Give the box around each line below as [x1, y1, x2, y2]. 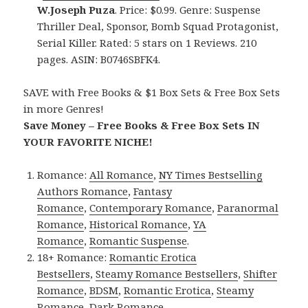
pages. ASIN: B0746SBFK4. [37, 52, 161, 67]
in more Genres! [23, 102, 104, 116]
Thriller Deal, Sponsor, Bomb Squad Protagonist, [37, 19, 279, 34]
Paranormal [217, 201, 279, 215]
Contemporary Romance [89, 201, 212, 215]
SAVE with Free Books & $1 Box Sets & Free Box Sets [23, 85, 280, 100]
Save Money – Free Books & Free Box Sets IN [23, 118, 261, 133]
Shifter [243, 267, 278, 281]
